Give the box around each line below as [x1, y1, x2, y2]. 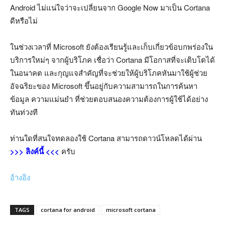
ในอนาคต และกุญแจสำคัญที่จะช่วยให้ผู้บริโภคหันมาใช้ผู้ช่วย [10, 67, 207, 78]
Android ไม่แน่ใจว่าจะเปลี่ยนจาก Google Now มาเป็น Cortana [10, 2, 210, 13]
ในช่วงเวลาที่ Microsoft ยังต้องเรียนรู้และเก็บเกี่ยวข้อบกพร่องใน [10, 41, 213, 52]
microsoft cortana [106, 206, 156, 213]
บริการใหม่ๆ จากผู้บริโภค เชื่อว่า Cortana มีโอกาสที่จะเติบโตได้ [10, 54, 215, 65]
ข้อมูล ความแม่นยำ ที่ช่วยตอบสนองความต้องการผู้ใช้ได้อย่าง [10, 93, 208, 104]
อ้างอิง [10, 172, 30, 182]
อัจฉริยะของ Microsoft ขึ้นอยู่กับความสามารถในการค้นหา [10, 80, 197, 91]
